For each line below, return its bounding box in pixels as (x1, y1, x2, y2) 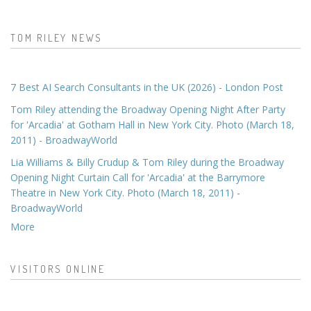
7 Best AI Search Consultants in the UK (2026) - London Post (10, 80, 283, 94)
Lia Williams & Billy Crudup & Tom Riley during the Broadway (10, 155, 284, 169)
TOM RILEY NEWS (10, 31, 103, 44)
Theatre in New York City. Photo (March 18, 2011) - (10, 185, 240, 199)
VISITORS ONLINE (10, 262, 106, 275)
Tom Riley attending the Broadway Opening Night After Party (10, 102, 285, 116)
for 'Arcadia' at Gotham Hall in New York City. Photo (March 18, (10, 117, 294, 131)
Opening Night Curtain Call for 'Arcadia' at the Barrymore (10, 170, 265, 184)
